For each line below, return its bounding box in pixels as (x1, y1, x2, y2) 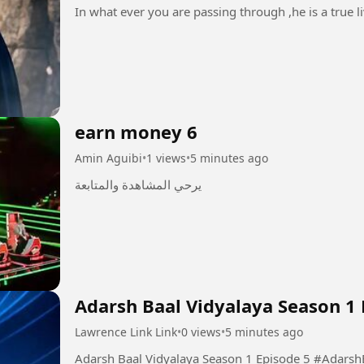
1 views (146, 150, 186, 167)
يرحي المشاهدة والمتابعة (75, 176, 201, 193)
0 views (181, 324, 221, 340)
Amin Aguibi (75, 150, 142, 167)
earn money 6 (75, 119, 197, 145)
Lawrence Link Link (75, 324, 177, 340)
